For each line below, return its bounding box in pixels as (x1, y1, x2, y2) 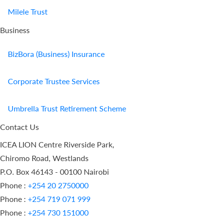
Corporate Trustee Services (8, 76, 100, 86)
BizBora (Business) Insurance (8, 49, 105, 59)
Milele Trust (8, 7, 48, 17)
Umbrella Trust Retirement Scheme (8, 104, 126, 113)
